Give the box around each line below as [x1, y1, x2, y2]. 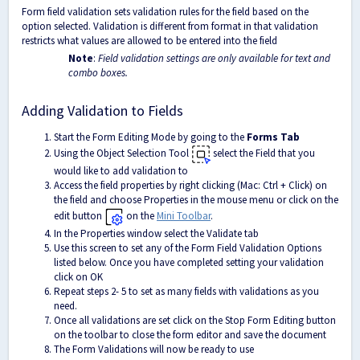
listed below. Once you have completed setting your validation [54, 256, 324, 270]
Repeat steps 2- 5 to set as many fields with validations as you [54, 284, 319, 299]
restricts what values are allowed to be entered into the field [22, 34, 277, 48]
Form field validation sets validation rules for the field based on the [22, 5, 309, 19]
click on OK [54, 270, 103, 284]
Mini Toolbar [157, 209, 211, 223]
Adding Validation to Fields [22, 101, 183, 121]
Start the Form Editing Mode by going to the [54, 130, 247, 145]
